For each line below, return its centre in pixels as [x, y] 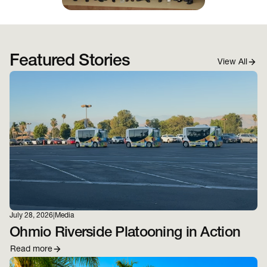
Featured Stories [70, 62]
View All [232, 63]
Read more [31, 250]
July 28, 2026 [31, 216]
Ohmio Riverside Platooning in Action [125, 234]
